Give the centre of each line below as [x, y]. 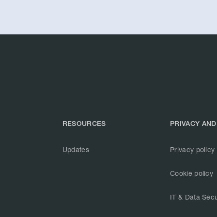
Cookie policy [192, 173]
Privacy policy [193, 150]
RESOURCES [84, 124]
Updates [76, 150]
